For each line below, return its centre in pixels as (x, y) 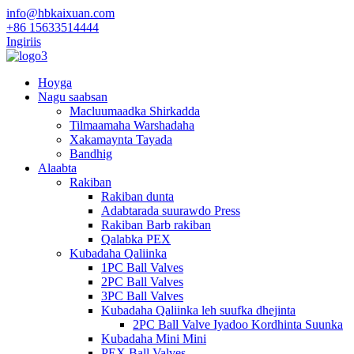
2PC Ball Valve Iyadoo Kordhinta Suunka (238, 324)
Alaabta (57, 168)
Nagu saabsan (73, 97)
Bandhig (91, 154)
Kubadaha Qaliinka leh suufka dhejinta (198, 310)
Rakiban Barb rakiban (156, 225)
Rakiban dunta (137, 196)
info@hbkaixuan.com (60, 13)
